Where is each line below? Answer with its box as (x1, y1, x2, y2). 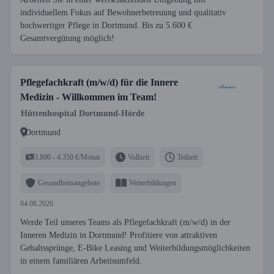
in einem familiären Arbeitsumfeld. (20, 256, 142, 265)
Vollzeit (128, 152, 149, 161)
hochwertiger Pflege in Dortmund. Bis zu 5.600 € (20, 21, 192, 30)
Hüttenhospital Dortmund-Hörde (21, 109, 144, 118)
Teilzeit (177, 152, 198, 161)
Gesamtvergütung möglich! (20, 34, 114, 43)
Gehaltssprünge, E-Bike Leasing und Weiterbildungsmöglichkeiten (20, 243, 250, 253)
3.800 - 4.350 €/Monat (34, 152, 100, 161)
